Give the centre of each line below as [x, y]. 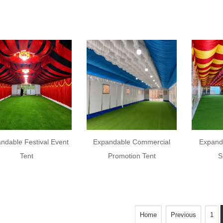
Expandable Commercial [132, 142]
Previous [183, 215]
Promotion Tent [132, 156]
